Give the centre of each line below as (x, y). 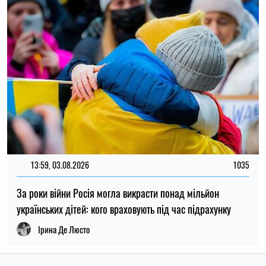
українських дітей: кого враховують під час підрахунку (124, 209)
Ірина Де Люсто (64, 229)
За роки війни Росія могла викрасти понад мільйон (118, 193)
